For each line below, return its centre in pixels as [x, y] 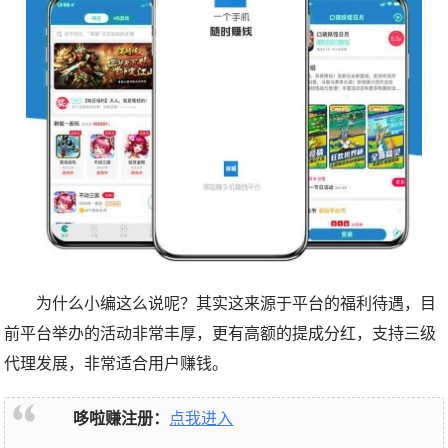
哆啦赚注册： [121, 418]
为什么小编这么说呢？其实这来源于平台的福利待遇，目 [236, 303]
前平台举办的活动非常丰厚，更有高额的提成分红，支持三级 [220, 333]
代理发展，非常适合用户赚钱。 [116, 363]
